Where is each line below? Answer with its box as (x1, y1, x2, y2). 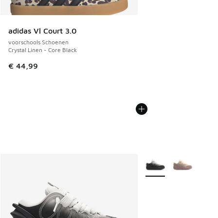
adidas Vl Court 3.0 (8, 26, 76, 36)
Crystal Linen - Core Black (8, 46, 77, 54)
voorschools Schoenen (8, 38, 69, 46)
